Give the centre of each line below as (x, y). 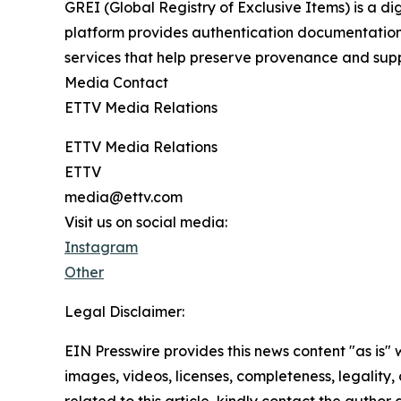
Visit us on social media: (146, 222)
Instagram (101, 247)
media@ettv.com (124, 197)
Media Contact (116, 83)
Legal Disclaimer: (124, 312)
